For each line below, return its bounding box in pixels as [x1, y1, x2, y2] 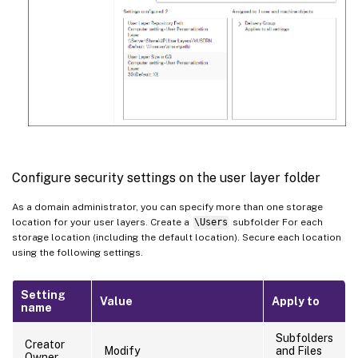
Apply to [272, 295, 320, 308]
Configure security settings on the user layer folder [12, 170, 320, 186]
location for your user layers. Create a [12, 217, 192, 229]
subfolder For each [229, 217, 323, 229]
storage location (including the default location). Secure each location [12, 232, 341, 244]
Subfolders [276, 332, 333, 345]
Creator [25, 338, 65, 352]
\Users [193, 217, 228, 229]
